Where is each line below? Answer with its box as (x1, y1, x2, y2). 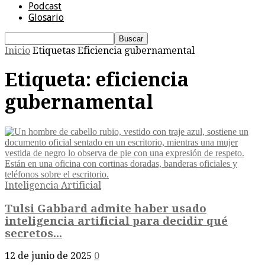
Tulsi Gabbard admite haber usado (5, 202, 206, 215)
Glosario (28, 12, 64, 23)
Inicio (5, 45, 30, 56)
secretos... (5, 227, 62, 240)
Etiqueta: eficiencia (5, 69, 189, 92)
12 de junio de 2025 (5, 250, 92, 262)
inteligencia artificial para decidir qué (5, 214, 228, 227)
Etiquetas (33, 45, 75, 56)
